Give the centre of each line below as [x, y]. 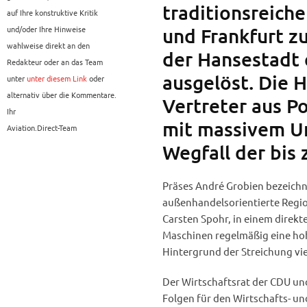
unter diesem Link [57, 78]
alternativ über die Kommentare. [62, 95]
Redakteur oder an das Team [55, 62]
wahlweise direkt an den [48, 46]
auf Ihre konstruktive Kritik [52, 13]
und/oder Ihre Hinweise [46, 29]
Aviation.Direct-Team [42, 128]
